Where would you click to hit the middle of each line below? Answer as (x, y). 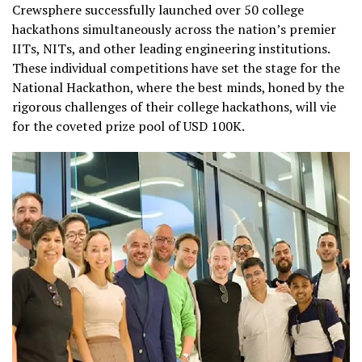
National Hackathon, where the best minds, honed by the (178, 87)
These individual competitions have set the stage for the (176, 67)
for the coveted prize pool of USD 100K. (128, 126)
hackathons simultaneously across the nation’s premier (174, 29)
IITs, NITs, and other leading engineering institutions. (171, 48)
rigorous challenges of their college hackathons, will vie (174, 106)
